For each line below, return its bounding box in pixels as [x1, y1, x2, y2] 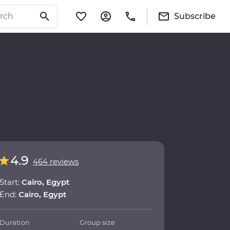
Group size [80, 218, 116, 227]
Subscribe [174, 11, 216, 21]
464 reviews [33, 157, 79, 167]
